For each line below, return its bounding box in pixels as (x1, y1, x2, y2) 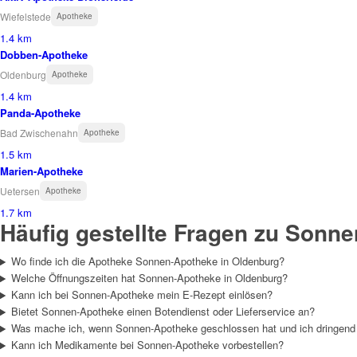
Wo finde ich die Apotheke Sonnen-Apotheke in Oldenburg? (10, 253, 284, 269)
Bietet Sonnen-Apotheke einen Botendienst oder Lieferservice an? (10, 304, 315, 320)
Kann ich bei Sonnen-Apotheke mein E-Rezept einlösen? (10, 287, 273, 303)
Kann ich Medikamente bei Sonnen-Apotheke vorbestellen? (10, 337, 284, 353)
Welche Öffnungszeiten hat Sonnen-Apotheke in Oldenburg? (10, 270, 288, 286)
